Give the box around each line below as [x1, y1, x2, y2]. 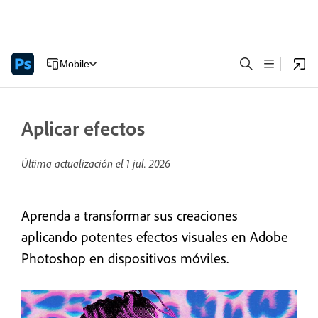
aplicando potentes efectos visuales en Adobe [21, 228, 288, 246]
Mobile [60, 57, 89, 70]
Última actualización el [21, 156, 126, 170]
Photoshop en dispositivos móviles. [21, 249, 229, 267]
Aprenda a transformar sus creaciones [21, 207, 238, 224]
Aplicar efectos [21, 116, 145, 141]
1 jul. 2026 [126, 156, 170, 170]
